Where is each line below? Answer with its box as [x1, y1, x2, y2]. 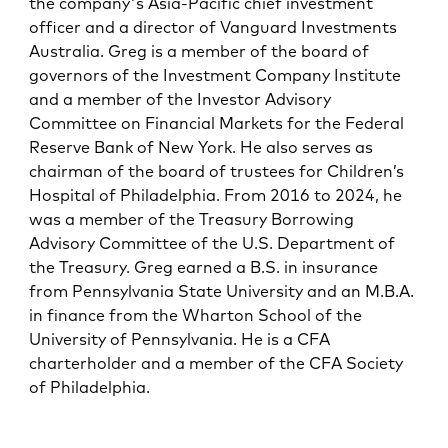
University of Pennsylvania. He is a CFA [29, 328, 331, 349]
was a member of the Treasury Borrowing [29, 208, 355, 229]
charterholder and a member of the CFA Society [29, 352, 404, 373]
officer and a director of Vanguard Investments [29, 16, 398, 37]
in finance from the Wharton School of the [29, 304, 363, 325]
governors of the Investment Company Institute [29, 64, 402, 85]
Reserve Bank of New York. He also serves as [29, 136, 374, 157]
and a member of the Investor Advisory [29, 88, 332, 109]
